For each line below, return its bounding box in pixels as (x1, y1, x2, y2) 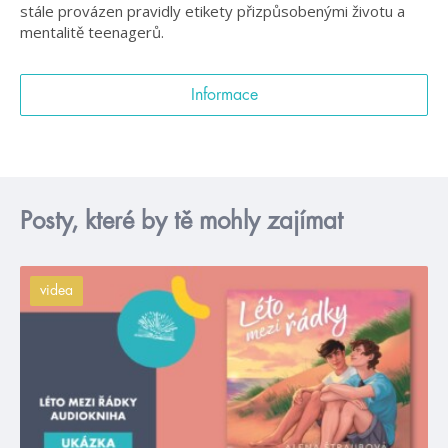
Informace (190, 86, 258, 103)
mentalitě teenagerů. (20, 21, 164, 42)
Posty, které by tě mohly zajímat (20, 208, 343, 233)
